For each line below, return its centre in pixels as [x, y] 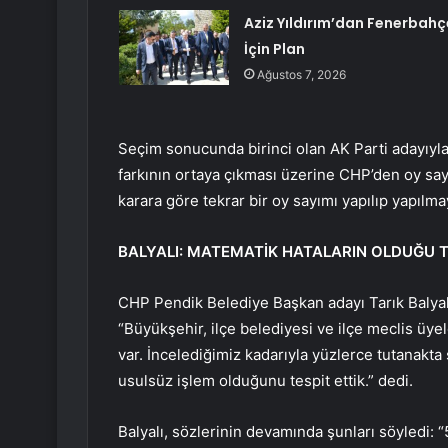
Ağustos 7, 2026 [301, 75]
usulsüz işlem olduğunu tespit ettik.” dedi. [265, 381]
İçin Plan [274, 49]
